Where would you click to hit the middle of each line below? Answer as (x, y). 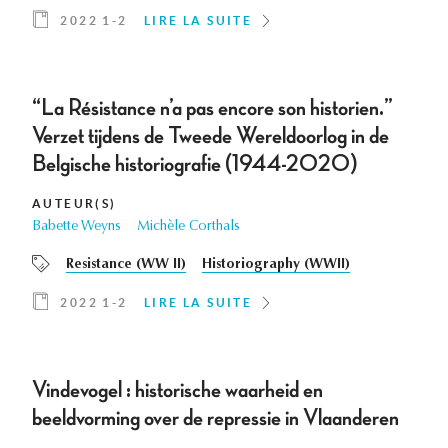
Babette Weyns (76, 227)
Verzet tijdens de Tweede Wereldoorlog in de (210, 136)
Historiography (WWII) (276, 265)
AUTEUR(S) (74, 204)
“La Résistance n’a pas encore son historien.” (212, 108)
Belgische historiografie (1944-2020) (195, 164)
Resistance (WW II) (126, 265)
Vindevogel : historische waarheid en (177, 390)
